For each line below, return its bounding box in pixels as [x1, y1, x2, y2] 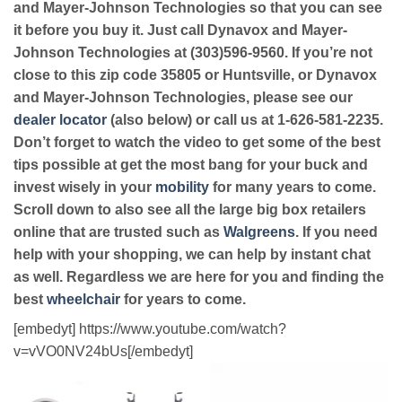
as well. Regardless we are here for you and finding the [13, 269, 384, 285]
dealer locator [13, 112, 107, 128]
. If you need [295, 224, 378, 240]
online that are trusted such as [13, 224, 223, 240]
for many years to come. [209, 179, 376, 196]
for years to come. [120, 292, 246, 308]
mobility [155, 179, 209, 196]
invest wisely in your [13, 179, 155, 196]
